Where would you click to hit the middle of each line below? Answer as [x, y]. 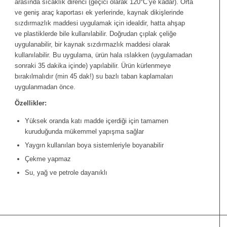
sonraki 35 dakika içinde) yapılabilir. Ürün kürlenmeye [93, 66]
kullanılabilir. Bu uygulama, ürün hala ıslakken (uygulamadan [104, 55]
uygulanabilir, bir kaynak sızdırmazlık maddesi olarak [93, 45]
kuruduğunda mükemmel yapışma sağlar [85, 132]
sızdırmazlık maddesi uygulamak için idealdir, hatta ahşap [100, 23]
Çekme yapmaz [48, 159]
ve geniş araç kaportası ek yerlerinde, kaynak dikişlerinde [99, 13]
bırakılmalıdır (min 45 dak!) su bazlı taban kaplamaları [94, 77]
